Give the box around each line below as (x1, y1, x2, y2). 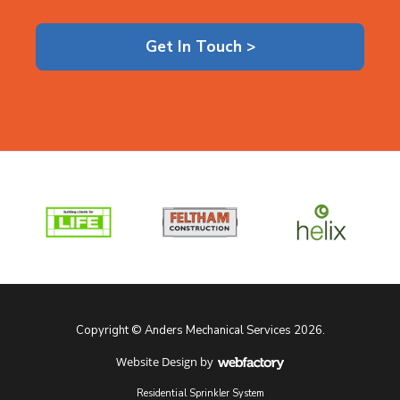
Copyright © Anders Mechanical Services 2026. (75, 322, 325, 339)
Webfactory (220, 372, 282, 389)
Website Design (116, 354, 197, 371)
